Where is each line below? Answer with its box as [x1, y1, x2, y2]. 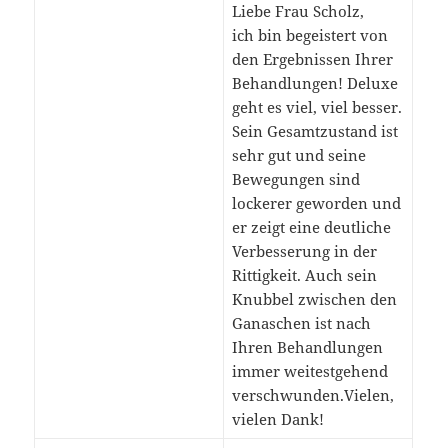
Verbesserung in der [231, 241, 377, 262]
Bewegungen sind [231, 169, 360, 190]
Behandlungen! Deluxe [231, 73, 398, 94]
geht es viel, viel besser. [231, 97, 402, 118]
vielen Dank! [231, 409, 324, 430]
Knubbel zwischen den [231, 289, 397, 310]
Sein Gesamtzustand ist [231, 121, 398, 142]
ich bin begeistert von [231, 25, 388, 46]
